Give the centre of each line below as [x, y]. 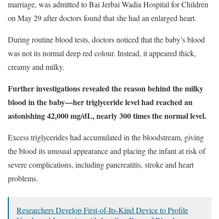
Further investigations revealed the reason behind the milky [106, 88]
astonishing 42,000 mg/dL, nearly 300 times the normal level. [107, 115]
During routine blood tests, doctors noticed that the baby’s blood [106, 39]
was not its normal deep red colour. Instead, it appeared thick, [102, 53]
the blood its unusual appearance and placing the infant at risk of [107, 151]
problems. [23, 178]
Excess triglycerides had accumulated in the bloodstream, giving [106, 137]
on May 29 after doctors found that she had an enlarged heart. [102, 18]
